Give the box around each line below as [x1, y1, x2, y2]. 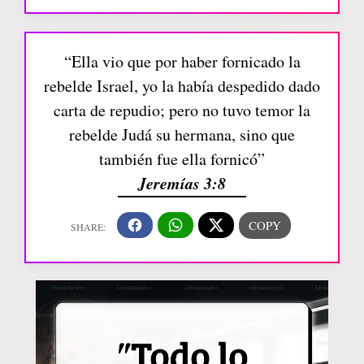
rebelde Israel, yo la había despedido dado [44, 74, 320, 97]
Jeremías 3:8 [138, 171, 226, 194]
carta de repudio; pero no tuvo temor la [54, 98, 310, 121]
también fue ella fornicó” [99, 147, 265, 170]
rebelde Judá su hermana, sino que [69, 123, 295, 145]
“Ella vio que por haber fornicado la [63, 50, 301, 72]
